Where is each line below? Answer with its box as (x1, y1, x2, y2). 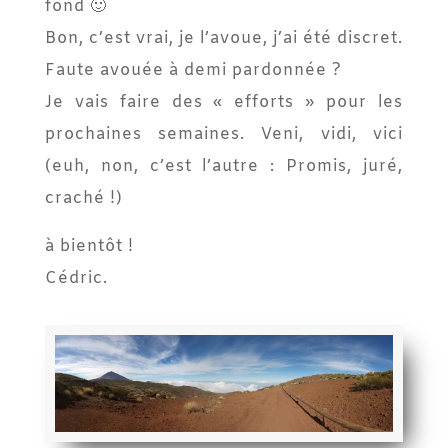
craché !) (44, 187, 123, 209)
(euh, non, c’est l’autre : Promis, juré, (44, 155, 404, 177)
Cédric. (44, 267, 108, 289)
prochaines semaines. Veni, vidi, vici (44, 123, 404, 145)
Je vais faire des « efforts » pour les (44, 91, 404, 113)
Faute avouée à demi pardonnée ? (44, 59, 342, 81)
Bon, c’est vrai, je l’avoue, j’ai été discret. (44, 27, 404, 49)
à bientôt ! (44, 235, 134, 257)
